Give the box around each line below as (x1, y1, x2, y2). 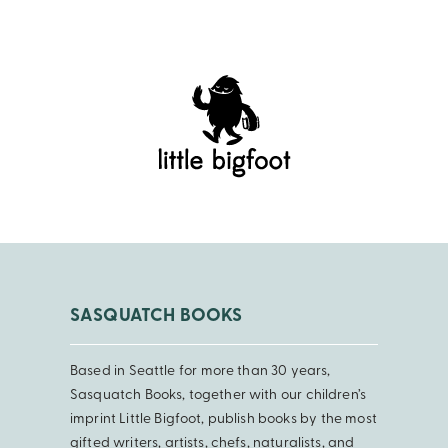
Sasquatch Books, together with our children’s (70, 387, 367, 403)
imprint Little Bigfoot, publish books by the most (70, 411, 377, 427)
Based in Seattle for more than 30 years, (70, 363, 331, 379)
